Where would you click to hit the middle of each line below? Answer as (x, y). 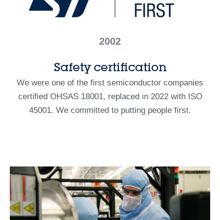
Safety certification (110, 67)
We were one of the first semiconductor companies (110, 82)
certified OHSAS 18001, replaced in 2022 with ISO (110, 96)
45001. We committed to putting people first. (110, 110)
